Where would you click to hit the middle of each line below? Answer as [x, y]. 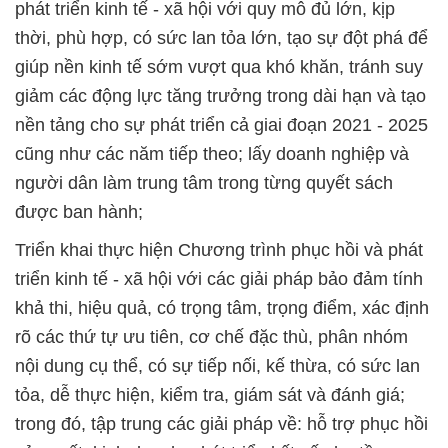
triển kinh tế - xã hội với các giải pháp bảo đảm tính [219, 278]
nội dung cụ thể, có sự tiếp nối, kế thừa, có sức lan [217, 365]
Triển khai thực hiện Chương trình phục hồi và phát [219, 249]
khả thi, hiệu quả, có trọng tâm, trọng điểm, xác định [222, 307]
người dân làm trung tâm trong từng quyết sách [204, 182]
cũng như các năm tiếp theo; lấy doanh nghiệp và [212, 153]
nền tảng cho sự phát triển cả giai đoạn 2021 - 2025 [221, 124]
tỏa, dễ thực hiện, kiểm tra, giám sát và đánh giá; [210, 394]
